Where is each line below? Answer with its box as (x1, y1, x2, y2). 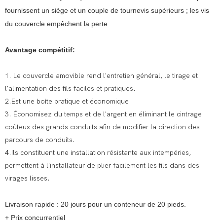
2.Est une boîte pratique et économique (5, 97, 129, 106)
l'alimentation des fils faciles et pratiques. (5, 84, 136, 93)
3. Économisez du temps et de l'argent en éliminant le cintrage (5, 110, 202, 119)
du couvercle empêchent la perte (5, 20, 108, 28)
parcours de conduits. (5, 136, 75, 145)
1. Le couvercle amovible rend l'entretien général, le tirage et (5, 72, 198, 80)
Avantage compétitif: (5, 46, 75, 54)
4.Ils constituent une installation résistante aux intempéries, (5, 148, 191, 157)
